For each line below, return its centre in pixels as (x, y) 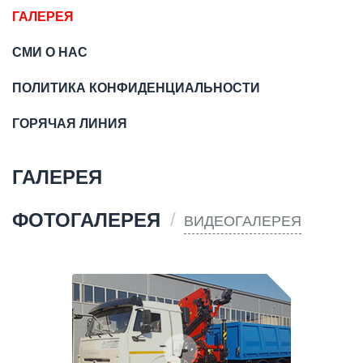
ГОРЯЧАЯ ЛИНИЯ (70, 124)
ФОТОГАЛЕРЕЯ (86, 220)
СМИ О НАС (50, 53)
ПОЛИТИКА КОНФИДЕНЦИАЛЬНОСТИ (136, 88)
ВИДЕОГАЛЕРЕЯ (243, 222)
